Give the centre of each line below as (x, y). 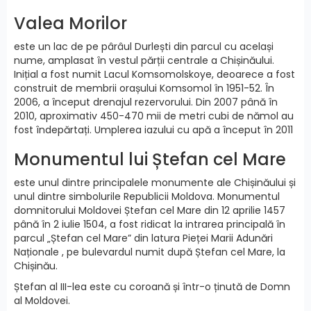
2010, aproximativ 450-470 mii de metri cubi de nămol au (154, 116)
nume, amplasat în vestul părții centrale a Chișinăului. (144, 61)
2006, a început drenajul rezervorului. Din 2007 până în (146, 102)
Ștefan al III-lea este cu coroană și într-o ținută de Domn (152, 287)
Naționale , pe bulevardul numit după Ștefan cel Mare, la (150, 252)
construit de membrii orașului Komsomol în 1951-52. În (144, 89)
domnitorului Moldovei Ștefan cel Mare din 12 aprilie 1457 (150, 211)
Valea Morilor (70, 24)
